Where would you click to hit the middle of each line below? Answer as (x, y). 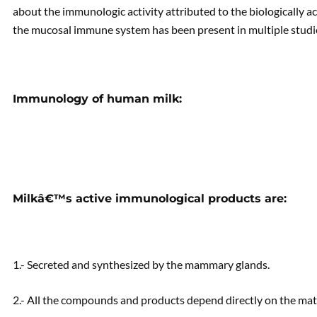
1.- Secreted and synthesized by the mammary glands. (141, 264)
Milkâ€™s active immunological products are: (150, 198)
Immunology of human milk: (97, 99)
